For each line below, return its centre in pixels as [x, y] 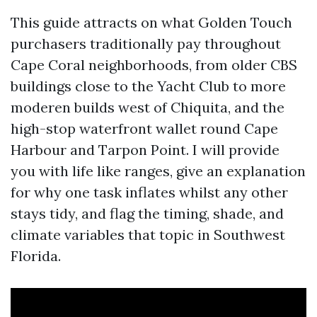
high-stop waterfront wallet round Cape [144, 128]
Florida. [36, 256]
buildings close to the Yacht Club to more [148, 86]
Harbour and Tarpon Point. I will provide [145, 150]
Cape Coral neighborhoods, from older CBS [154, 65]
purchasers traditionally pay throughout [146, 44]
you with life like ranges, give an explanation [158, 171]
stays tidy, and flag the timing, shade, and [147, 213]
